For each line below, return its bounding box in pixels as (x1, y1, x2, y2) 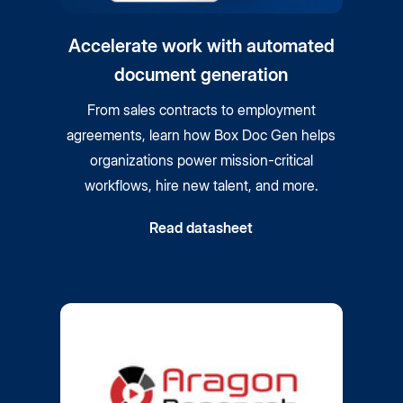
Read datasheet (149, 218, 254, 237)
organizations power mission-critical (89, 150, 313, 169)
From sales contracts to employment (86, 100, 316, 119)
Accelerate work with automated (67, 34, 335, 57)
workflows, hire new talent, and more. (84, 175, 318, 194)
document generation (114, 63, 289, 85)
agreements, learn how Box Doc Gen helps (67, 125, 336, 144)
